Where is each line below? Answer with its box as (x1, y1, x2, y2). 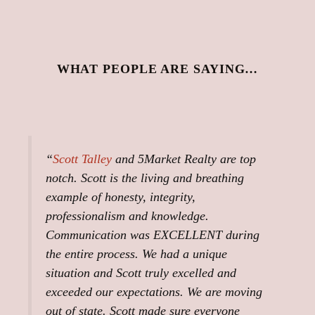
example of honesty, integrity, (46, 190, 195, 205)
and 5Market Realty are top (112, 152, 256, 167)
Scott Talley (53, 152, 112, 167)
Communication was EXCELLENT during (46, 228, 259, 243)
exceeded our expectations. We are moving (46, 285, 262, 300)
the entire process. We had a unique (46, 247, 227, 262)
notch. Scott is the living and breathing (46, 171, 244, 186)
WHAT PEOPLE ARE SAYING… (56, 62, 259, 77)
